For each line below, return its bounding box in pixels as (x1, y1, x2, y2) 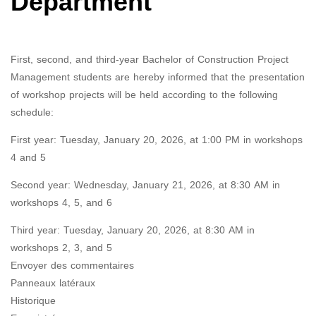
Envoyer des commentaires (11, 256, 134, 276)
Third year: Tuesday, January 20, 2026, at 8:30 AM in (11, 221, 255, 241)
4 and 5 (11, 148, 46, 168)
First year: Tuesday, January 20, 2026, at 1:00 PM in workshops (11, 130, 303, 150)
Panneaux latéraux (11, 274, 95, 293)
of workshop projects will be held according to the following (11, 85, 278, 105)
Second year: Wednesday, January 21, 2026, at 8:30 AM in (11, 176, 280, 195)
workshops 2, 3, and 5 (11, 238, 112, 258)
